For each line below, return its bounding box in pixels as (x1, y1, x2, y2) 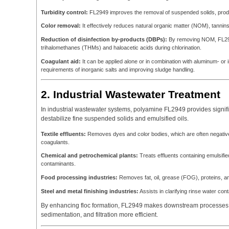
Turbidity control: (41, 9, 88, 15)
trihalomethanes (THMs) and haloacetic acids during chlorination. (41, 44, 201, 51)
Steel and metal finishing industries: (41, 188, 139, 194)
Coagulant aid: (41, 58, 81, 64)
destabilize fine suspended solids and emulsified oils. (41, 115, 189, 123)
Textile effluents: (41, 130, 86, 137)
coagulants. (41, 139, 70, 145)
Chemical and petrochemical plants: (41, 152, 138, 159)
